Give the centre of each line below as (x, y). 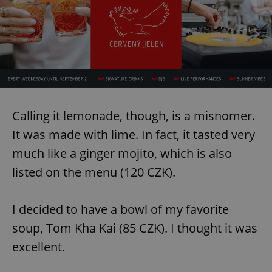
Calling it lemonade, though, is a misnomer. (134, 115)
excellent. (39, 246)
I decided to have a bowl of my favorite (121, 209)
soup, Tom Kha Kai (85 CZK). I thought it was (135, 228)
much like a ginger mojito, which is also (122, 153)
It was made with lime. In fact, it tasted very (134, 134)
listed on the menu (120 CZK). (94, 172)
